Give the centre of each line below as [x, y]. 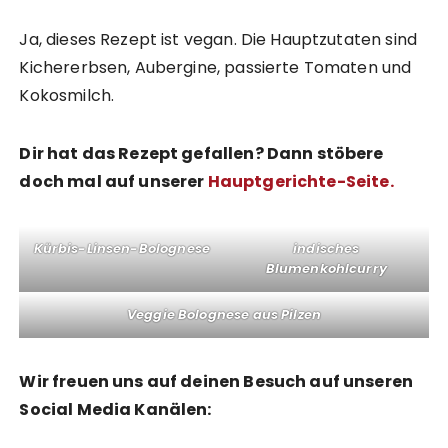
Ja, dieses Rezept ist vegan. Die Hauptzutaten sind [218, 40]
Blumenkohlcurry [326, 269]
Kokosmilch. [67, 96]
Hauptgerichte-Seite [298, 182]
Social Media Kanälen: [115, 410]
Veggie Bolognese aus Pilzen [224, 315]
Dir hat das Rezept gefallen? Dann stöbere [201, 154]
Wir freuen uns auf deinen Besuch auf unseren [216, 382]
